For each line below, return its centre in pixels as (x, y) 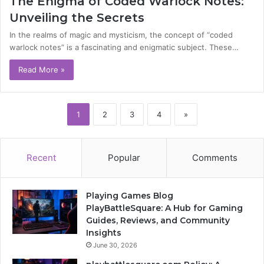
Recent (41, 158)
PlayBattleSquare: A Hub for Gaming (164, 208)
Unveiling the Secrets (77, 18)
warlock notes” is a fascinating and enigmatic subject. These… (124, 47)
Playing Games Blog (130, 196)
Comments (215, 158)
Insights (104, 233)
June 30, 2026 (115, 245)
